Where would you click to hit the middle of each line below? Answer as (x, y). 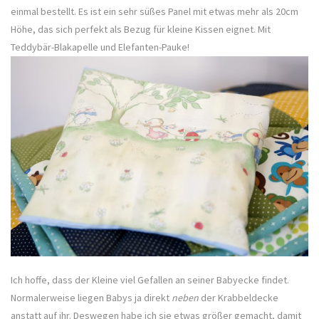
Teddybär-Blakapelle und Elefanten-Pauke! (100, 47)
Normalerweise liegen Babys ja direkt (91, 297)
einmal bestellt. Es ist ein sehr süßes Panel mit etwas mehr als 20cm (155, 12)
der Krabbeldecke (240, 297)
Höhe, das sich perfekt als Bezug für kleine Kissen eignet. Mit (141, 30)
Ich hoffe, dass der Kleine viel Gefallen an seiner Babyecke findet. (150, 279)
